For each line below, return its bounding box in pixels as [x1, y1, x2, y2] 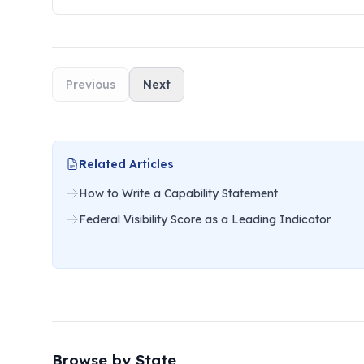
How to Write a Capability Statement [79, 186, 278, 201]
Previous [66, 77, 115, 92]
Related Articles [79, 157, 174, 171]
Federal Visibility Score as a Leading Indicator [79, 212, 331, 227]
